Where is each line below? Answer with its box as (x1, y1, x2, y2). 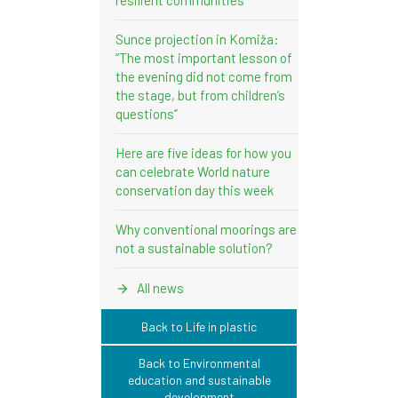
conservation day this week (115, 181, 274, 198)
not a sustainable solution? (115, 239, 273, 256)
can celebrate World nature (115, 163, 270, 179)
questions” (115, 105, 178, 122)
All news (134, 279, 184, 296)
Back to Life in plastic (141, 318, 257, 334)
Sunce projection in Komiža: (115, 30, 279, 47)
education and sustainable (127, 371, 271, 387)
